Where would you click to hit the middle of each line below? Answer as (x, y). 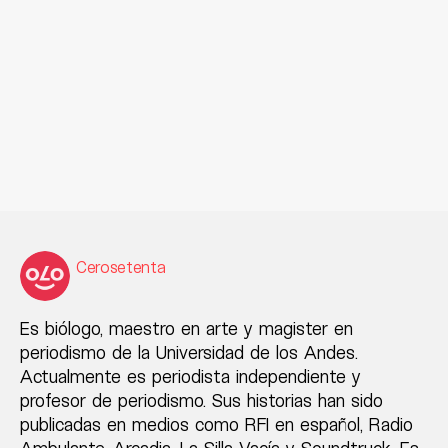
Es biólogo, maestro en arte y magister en (186, 328)
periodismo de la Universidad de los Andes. (189, 352)
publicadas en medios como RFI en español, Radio (216, 424)
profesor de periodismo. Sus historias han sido (201, 400)
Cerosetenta (121, 267)
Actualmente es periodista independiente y (190, 376)
